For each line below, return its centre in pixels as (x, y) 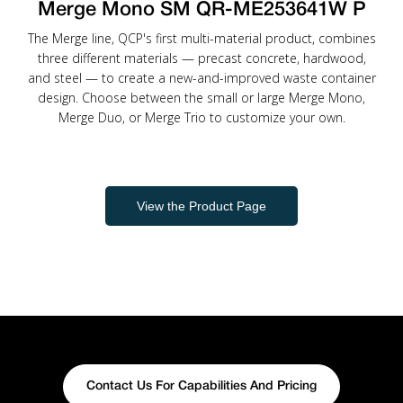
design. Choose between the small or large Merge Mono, (201, 98)
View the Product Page (201, 206)
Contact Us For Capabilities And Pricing (201, 386)
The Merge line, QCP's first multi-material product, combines (201, 38)
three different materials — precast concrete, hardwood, (201, 58)
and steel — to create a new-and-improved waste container (201, 78)
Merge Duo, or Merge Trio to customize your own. (201, 117)
